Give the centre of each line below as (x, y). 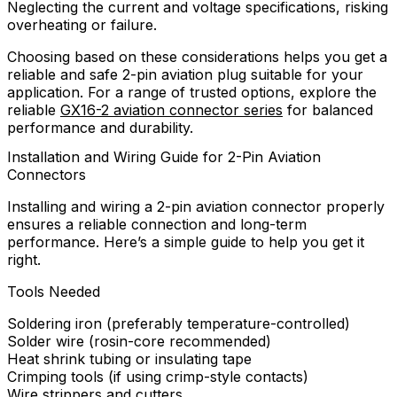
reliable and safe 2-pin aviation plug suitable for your (185, 74)
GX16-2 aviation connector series (171, 109)
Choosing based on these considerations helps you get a (197, 56)
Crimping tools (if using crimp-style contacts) (158, 376)
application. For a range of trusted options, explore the (192, 92)
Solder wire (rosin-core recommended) (139, 341)
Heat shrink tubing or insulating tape (129, 358)
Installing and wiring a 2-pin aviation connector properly (196, 206)
